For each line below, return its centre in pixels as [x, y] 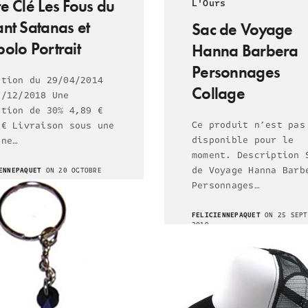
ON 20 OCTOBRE [71, 170]
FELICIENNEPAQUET [226, 215]
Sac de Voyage [242, 29]
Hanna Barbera [245, 50]
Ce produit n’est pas [249, 125]
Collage [218, 93]
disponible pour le [243, 140]
